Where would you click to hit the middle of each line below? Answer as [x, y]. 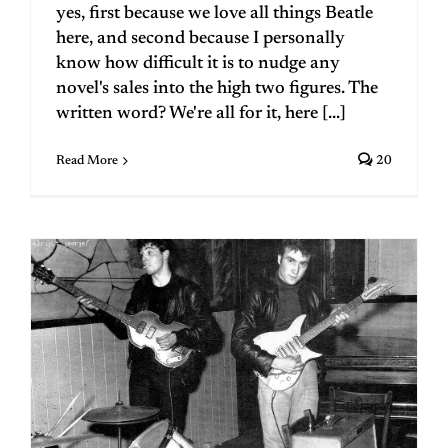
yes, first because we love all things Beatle [214, 13]
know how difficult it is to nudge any [198, 63]
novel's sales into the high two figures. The [217, 88]
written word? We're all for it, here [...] [201, 113]
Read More [87, 160]
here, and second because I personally [200, 38]
